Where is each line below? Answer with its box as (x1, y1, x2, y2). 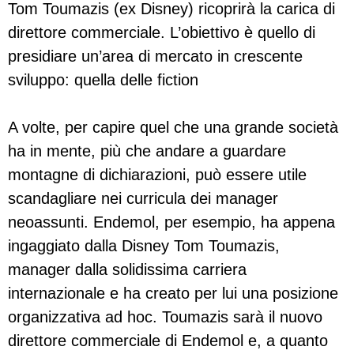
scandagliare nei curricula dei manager (8, 189, 278, 207)
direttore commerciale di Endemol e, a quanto (8, 331, 328, 349)
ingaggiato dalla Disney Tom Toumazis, (8, 236, 280, 254)
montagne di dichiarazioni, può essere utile (8, 165, 307, 183)
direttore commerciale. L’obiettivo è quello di (8, 23, 315, 41)
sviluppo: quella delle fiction (8, 70, 198, 88)
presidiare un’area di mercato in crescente (8, 47, 303, 65)
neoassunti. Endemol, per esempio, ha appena (8, 213, 335, 231)
